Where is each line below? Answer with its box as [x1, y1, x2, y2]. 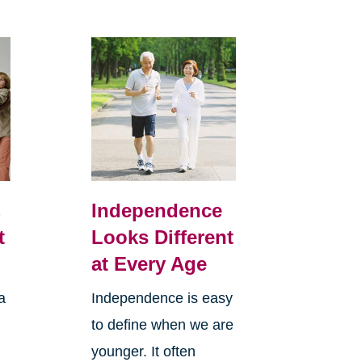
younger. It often [90, 343, 196, 360]
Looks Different [90, 226, 234, 249]
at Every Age [90, 253, 207, 276]
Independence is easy [90, 290, 233, 307]
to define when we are [90, 317, 234, 334]
